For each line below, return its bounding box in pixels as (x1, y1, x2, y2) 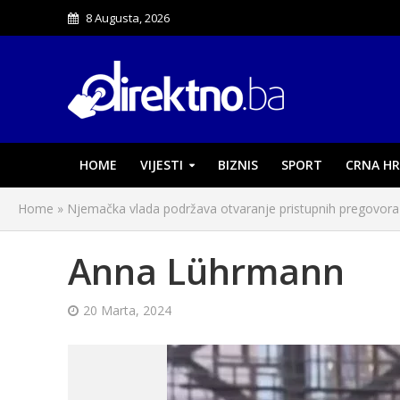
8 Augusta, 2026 (85, 10, 170, 26)
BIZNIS (217, 156, 258, 173)
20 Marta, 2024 (82, 302, 171, 319)
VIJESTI (139, 156, 183, 173)
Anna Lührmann (67, 246, 345, 296)
